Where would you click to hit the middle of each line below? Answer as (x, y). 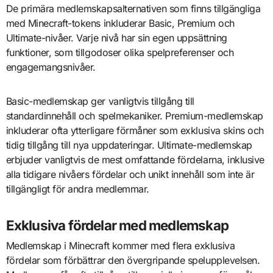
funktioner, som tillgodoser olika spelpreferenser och (120, 52)
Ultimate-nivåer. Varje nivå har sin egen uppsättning (116, 38)
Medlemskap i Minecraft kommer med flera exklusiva (120, 246)
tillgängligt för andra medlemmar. (77, 189)
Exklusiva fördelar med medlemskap (117, 225)
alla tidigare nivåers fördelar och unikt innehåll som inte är (130, 174)
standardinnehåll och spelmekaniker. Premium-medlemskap (134, 116)
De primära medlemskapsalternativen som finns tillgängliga (133, 9)
